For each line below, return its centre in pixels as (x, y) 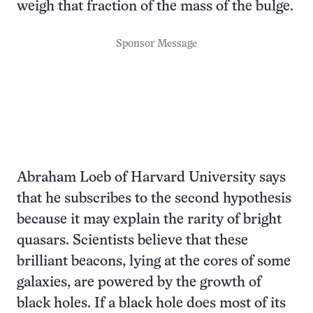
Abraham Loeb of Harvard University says (151, 178)
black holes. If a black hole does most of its (151, 304)
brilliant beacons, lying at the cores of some (154, 262)
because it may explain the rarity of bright (149, 220)
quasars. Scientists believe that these (132, 241)
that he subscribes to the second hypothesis (154, 199)
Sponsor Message (156, 44)
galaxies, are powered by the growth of (139, 283)
